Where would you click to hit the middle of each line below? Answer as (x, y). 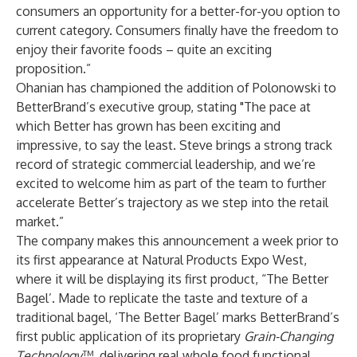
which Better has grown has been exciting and (148, 126)
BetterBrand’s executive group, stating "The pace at (163, 107)
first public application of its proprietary (130, 336)
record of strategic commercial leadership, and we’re (166, 164)
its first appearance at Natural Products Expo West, (161, 260)
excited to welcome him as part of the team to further (171, 183)
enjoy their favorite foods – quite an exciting (144, 49)
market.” (40, 222)
